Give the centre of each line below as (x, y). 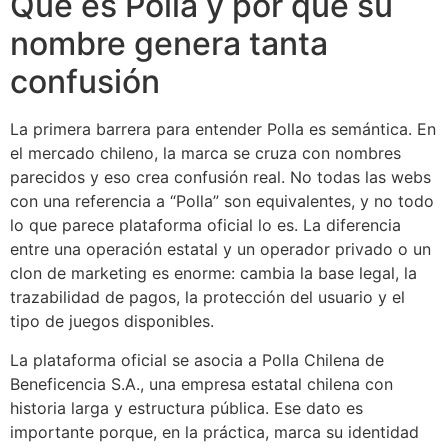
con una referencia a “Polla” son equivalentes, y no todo (222, 201)
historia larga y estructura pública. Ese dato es (186, 407)
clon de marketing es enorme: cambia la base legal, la (213, 273)
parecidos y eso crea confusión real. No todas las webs (220, 177)
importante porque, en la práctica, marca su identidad (214, 431)
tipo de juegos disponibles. (112, 321)
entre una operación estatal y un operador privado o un (220, 249)
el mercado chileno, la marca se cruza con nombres (205, 153)
